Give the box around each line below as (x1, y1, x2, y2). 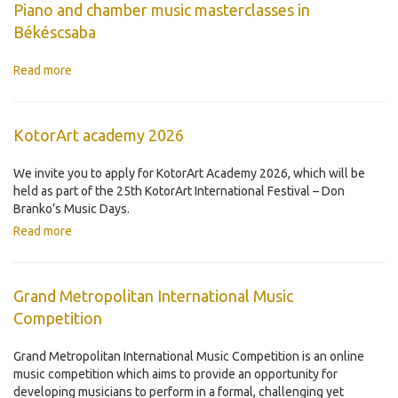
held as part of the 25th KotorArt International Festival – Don (13, 184, 345, 198)
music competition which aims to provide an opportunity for (13, 367, 338, 381)
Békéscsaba (13, 23, 96, 41)
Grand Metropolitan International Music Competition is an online (13, 349, 364, 363)
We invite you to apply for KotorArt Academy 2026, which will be (13, 166, 365, 180)
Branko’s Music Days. (13, 202, 130, 216)
